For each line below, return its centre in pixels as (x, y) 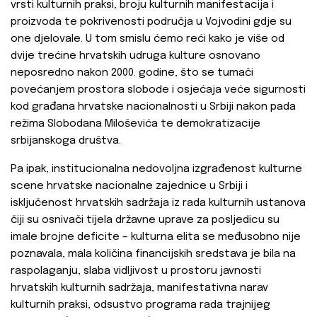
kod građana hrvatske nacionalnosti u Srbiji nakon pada (153, 107)
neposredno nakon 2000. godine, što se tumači (132, 73)
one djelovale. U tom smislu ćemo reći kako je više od (148, 39)
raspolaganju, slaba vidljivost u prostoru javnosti (136, 271)
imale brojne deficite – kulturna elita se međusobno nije (156, 237)
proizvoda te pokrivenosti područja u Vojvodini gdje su (151, 22)
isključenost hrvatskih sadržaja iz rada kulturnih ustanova (158, 203)
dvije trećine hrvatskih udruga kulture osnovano (136, 56)
